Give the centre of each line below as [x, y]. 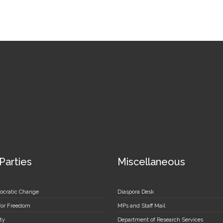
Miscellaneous [151, 162]
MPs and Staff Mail [141, 206]
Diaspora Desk [136, 192]
